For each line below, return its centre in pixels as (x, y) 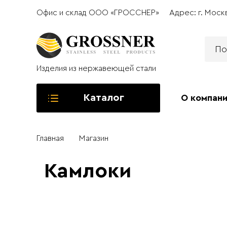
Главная (50, 138)
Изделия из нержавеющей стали (96, 68)
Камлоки (88, 171)
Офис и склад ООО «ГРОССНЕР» (98, 13)
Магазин (94, 138)
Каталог (104, 98)
